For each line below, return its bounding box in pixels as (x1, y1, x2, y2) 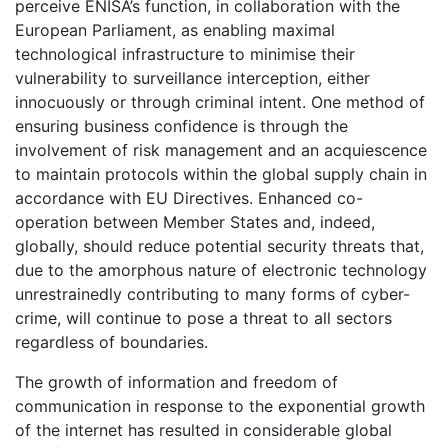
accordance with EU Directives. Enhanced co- (15, 187, 363, 208)
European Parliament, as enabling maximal (15, 19, 335, 40)
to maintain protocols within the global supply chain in (15, 163, 427, 184)
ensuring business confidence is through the (15, 115, 348, 136)
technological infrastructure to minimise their (15, 43, 355, 64)
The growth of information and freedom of (15, 371, 338, 392)
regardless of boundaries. (15, 331, 208, 352)
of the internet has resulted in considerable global (15, 419, 392, 440)
